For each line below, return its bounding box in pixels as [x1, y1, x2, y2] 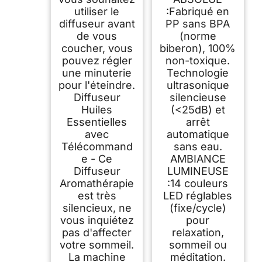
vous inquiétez [60, 213, 134, 226]
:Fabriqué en [166, 5, 230, 18]
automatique [166, 127, 229, 140]
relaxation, [171, 226, 224, 239]
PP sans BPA [166, 17, 230, 30]
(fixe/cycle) [169, 201, 226, 214]
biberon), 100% [160, 42, 236, 54]
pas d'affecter [62, 226, 132, 239]
